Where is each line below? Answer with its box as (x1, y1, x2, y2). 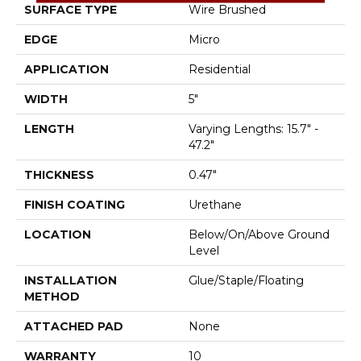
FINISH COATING (24, 197, 125, 213)
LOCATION (24, 227, 91, 243)
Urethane (189, 197, 242, 213)
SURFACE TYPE (24, 2, 117, 18)
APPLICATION (24, 62, 109, 77)
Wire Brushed (189, 2, 266, 18)
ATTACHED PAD (24, 319, 123, 334)
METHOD (24, 289, 80, 305)
